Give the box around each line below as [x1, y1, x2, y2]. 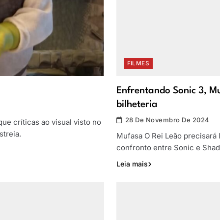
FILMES [127, 60, 150, 67]
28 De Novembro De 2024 [125, 116, 210, 124]
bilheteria [116, 100, 158, 110]
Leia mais [116, 160, 148, 168]
